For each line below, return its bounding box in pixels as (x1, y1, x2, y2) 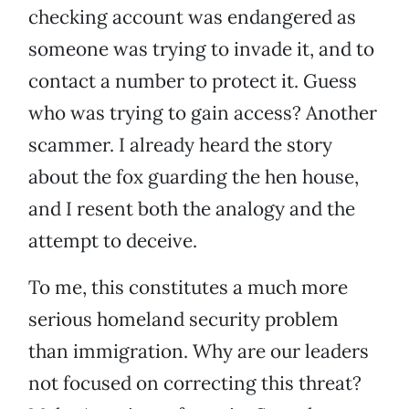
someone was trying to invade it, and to (28, 37, 374, 62)
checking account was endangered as (28, 5, 356, 30)
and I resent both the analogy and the (28, 196, 355, 222)
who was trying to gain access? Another (28, 100, 377, 126)
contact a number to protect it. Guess (28, 68, 357, 94)
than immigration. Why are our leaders (28, 339, 369, 364)
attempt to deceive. (28, 228, 197, 254)
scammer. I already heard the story (28, 132, 332, 158)
